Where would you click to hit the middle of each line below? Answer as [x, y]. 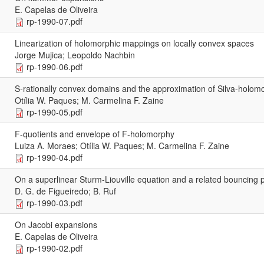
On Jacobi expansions [56, 224]
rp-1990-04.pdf [55, 157]
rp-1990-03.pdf [55, 202]
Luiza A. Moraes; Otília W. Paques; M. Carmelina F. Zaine [122, 145]
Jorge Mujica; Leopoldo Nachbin [75, 55]
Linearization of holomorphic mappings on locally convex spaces [134, 43]
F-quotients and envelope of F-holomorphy [95, 133]
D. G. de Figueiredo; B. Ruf [65, 191]
